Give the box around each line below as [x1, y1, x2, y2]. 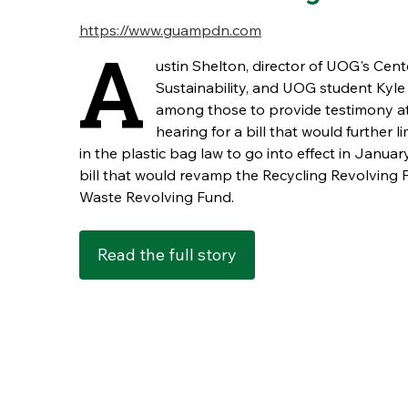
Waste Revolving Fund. [79, 188, 238, 206]
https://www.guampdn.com [79, 21, 261, 39]
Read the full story [97, 244, 237, 265]
